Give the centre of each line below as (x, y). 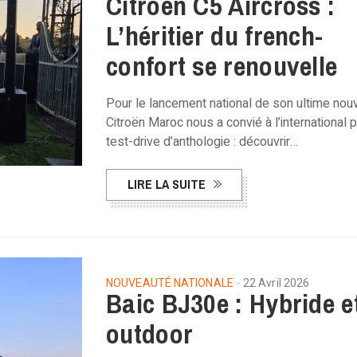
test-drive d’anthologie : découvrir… (202, 142)
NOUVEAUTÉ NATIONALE (170, 283)
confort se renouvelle (222, 66)
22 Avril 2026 (276, 283)
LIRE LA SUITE (167, 184)
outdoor (150, 334)
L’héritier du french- (215, 36)
